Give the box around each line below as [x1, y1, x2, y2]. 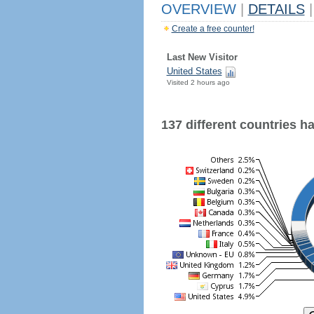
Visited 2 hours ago [166, 78, 230, 86]
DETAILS [247, 1, 305, 17]
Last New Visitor [166, 52, 238, 62]
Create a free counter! [171, 24, 254, 34]
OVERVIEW [161, 1, 240, 17]
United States [166, 66, 222, 76]
